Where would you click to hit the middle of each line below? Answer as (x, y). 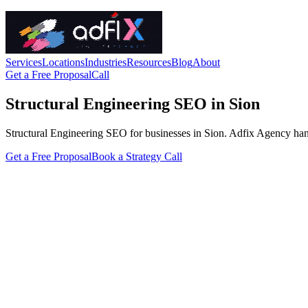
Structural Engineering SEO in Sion (133, 103)
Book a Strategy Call (137, 156)
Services (24, 62)
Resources (149, 62)
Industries (106, 62)
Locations (63, 62)
